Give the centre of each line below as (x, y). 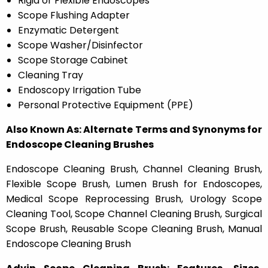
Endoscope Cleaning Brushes (80, 145)
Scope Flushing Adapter (74, 16)
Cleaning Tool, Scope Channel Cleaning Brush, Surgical (134, 214)
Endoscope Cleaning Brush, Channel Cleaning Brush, (134, 169)
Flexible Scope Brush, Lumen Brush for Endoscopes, (134, 184)
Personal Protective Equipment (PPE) (106, 105)
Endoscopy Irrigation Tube (80, 90)
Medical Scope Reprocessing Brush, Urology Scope (134, 199)
